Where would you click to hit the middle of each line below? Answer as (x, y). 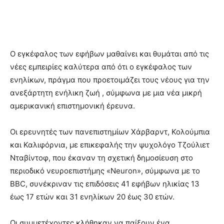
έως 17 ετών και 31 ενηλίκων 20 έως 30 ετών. (92, 197)
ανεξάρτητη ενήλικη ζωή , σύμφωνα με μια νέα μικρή (106, 93)
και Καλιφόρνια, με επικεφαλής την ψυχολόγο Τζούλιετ (110, 145)
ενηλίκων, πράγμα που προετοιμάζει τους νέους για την (110, 80)
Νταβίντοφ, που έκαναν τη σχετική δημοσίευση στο (101, 158)
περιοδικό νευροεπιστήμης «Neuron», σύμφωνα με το (105, 171)
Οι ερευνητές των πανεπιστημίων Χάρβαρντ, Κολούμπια (110, 132)
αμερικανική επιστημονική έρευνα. (72, 106)
